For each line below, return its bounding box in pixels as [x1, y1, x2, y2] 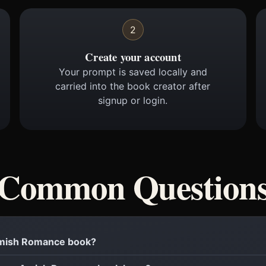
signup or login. [98, 94, 168, 107]
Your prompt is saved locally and [58, 66, 207, 78]
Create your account [85, 49, 181, 65]
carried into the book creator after [55, 80, 211, 93]
